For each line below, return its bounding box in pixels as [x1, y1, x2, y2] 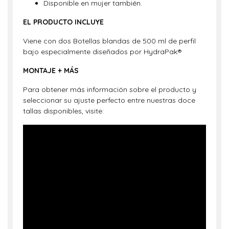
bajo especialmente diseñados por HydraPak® [23, 47, 182, 56]
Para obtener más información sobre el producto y [23, 84, 196, 94]
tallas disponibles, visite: [23, 106, 104, 116]
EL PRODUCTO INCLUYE [23, 17, 104, 27]
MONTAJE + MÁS [23, 65, 79, 75]
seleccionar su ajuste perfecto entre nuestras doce [23, 95, 195, 105]
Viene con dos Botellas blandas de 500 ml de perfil [23, 36, 196, 45]
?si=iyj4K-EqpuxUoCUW [23, 125, 102, 134]
